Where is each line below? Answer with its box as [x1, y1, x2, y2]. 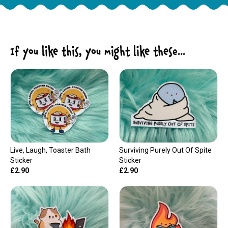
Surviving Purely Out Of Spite [119, 146, 212, 155]
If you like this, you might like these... [10, 42, 185, 63]
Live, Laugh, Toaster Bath [10, 146, 91, 155]
